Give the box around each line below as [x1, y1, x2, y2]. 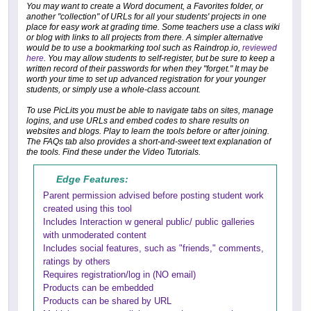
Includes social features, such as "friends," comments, [43, 243, 264, 254]
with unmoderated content [43, 230, 146, 241]
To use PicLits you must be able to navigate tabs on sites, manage [26, 106, 274, 116]
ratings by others [43, 256, 110, 267]
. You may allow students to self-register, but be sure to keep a [44, 53, 275, 64]
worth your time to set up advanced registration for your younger [26, 74, 266, 85]
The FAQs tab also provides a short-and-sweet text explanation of [26, 137, 271, 147]
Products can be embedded [43, 283, 153, 294]
